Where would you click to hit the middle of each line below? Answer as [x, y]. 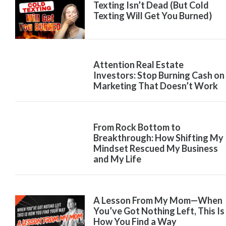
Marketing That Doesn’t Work [155, 86]
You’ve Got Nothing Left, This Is [159, 211]
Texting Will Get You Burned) [152, 15]
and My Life [117, 159]
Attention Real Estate [138, 65]
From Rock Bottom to [137, 127]
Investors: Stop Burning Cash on [159, 75]
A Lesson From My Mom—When [158, 201]
